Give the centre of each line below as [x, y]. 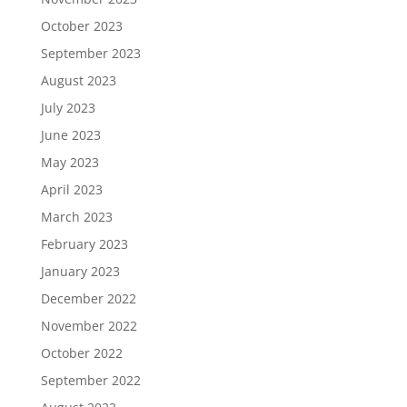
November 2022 [89, 325]
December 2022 [88, 298]
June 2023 [70, 134]
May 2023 [69, 162]
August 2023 [78, 80]
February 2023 [84, 243]
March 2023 [76, 216]
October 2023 [81, 25]
